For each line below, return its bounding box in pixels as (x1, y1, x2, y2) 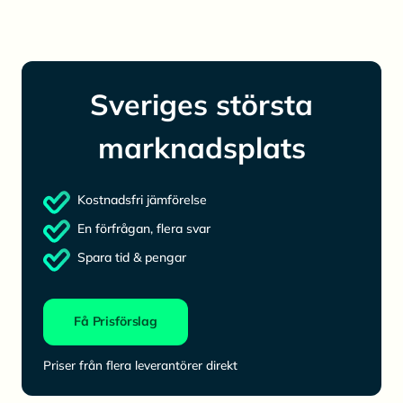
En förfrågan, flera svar (77, 219, 210, 237)
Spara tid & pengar (77, 248, 186, 265)
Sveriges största (90, 85, 313, 122)
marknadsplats (97, 129, 306, 166)
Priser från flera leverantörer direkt (43, 357, 237, 373)
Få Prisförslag (74, 313, 158, 330)
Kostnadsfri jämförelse (77, 191, 207, 208)
